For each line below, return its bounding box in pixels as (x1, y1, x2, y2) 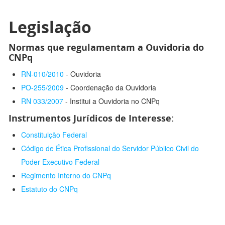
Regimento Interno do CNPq (21, 170, 111, 181)
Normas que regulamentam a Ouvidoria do (9, 41, 204, 54)
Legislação (9, 16, 91, 38)
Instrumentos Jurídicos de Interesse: (9, 112, 174, 125)
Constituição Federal (21, 130, 87, 140)
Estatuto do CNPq (21, 184, 78, 194)
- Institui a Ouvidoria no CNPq (63, 96, 160, 106)
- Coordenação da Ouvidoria (64, 82, 156, 93)
